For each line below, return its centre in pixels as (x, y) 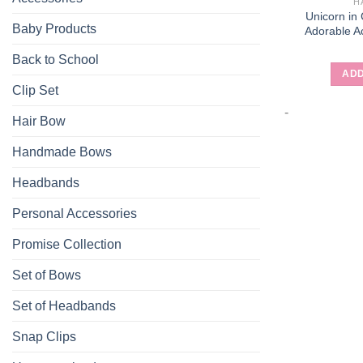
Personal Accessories (75, 213)
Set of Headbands (64, 305)
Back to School (56, 59)
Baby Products (54, 28)
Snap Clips (44, 336)
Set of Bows (47, 275)
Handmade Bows (62, 152)
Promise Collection (67, 244)
